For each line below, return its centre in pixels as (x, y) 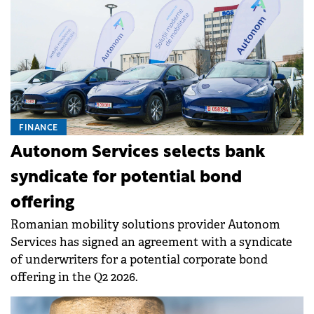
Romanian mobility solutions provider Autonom (145, 224)
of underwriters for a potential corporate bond (139, 259)
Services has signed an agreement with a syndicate (151, 242)
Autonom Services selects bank (138, 152)
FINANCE (39, 128)
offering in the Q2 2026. (74, 277)
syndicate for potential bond (126, 178)
